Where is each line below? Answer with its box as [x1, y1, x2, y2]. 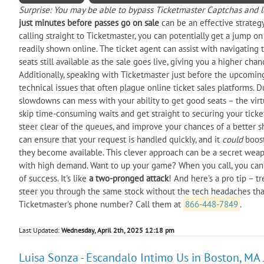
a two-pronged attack [89, 172, 169, 184]
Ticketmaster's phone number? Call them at [19, 198, 183, 210]
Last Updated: [19, 225, 61, 235]
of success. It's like [19, 172, 89, 184]
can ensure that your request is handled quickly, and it [19, 133, 222, 145]
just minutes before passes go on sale [19, 16, 159, 28]
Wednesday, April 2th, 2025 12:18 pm [61, 225, 174, 235]
